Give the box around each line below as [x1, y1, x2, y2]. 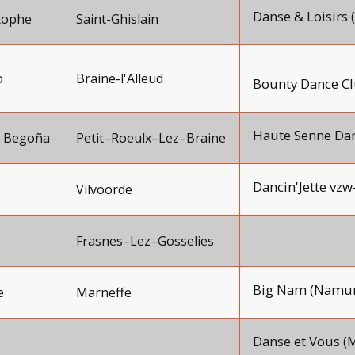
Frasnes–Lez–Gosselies [76, 232, 214, 250]
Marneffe [76, 284, 132, 301]
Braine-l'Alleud [76, 70, 163, 87]
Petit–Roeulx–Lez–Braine [76, 129, 226, 147]
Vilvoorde [76, 181, 132, 198]
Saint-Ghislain [76, 10, 158, 28]
